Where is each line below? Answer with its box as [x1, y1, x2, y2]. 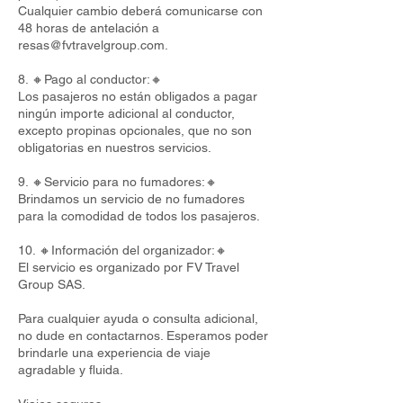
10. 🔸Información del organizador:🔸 [18, 243, 228, 257]
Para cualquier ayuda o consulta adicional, [18, 311, 258, 326]
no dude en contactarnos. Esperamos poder [18, 328, 268, 343]
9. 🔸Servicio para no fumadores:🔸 [18, 175, 218, 189]
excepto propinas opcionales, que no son [18, 123, 252, 138]
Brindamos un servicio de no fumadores [18, 192, 245, 206]
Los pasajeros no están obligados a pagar [18, 89, 257, 103]
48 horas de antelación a [18, 21, 159, 35]
